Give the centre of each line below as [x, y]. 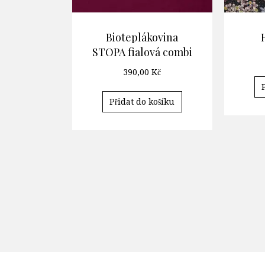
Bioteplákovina [142, 38]
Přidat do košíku [142, 102]
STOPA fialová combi [142, 52]
